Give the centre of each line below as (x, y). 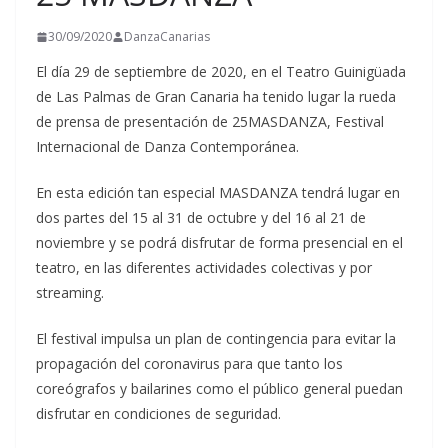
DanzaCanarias (167, 36)
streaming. (70, 292)
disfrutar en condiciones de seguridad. (158, 413)
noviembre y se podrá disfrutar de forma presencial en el (219, 242)
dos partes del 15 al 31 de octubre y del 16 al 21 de (201, 217)
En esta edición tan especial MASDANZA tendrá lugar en (218, 192)
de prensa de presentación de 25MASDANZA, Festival (210, 121)
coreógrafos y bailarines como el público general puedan (219, 388)
